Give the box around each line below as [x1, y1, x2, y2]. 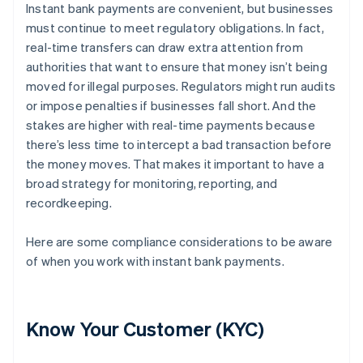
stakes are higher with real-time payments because [26, 117, 315, 134]
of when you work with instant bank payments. [26, 253, 284, 270]
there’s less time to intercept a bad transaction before [26, 136, 332, 153]
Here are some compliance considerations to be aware [26, 233, 333, 250]
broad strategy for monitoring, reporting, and [26, 175, 278, 192]
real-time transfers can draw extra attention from [26, 39, 303, 56]
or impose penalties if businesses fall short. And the [26, 97, 317, 114]
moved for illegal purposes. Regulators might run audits [26, 78, 336, 95]
